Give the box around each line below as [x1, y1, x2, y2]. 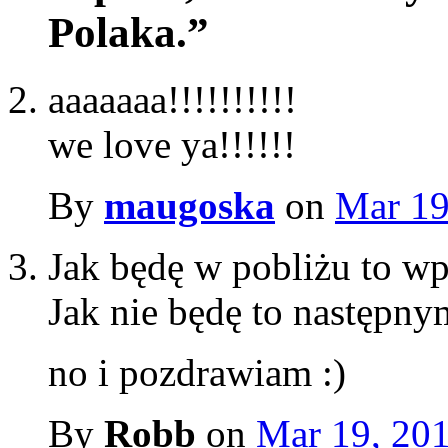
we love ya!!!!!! [48, 122, 296, 166]
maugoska [104, 183, 275, 227]
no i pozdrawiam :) [48, 350, 346, 394]
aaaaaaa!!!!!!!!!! [48, 77, 297, 121]
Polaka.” [48, 8, 209, 56]
